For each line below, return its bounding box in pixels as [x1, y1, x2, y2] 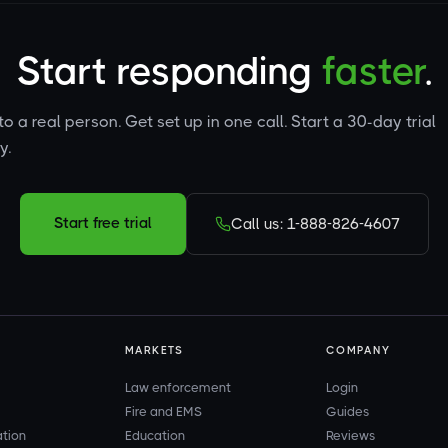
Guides [326, 403, 371, 419]
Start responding [16, 48, 322, 93]
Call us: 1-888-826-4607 [230, 214, 400, 233]
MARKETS [124, 343, 184, 357]
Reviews [326, 427, 377, 443]
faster [321, 48, 424, 93]
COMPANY [326, 343, 391, 357]
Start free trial [53, 213, 152, 232]
